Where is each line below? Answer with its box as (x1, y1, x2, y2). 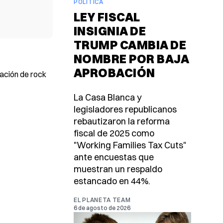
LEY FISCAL (74, 9, 140, 25)
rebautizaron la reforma (74, 115, 170, 127)
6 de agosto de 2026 (74, 204, 130, 212)
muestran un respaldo (74, 163, 162, 175)
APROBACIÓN (74, 65, 155, 81)
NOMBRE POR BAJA (74, 51, 189, 67)
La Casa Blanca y (74, 92, 141, 104)
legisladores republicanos (74, 104, 177, 115)
